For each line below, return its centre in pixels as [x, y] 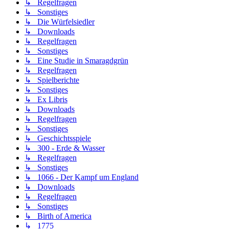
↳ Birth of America [58, 216]
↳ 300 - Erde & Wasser [65, 148]
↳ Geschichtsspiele [58, 139]
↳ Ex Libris [46, 100]
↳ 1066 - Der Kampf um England [82, 177]
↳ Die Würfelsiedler [60, 22]
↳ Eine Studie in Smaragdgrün [76, 61]
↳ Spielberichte [52, 80]
